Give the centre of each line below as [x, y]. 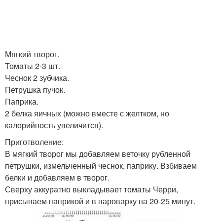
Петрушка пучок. [35, 90]
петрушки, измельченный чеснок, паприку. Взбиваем [101, 166]
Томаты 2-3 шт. [33, 66]
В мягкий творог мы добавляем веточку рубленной [98, 154]
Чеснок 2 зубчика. [37, 78]
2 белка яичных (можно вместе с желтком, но [87, 113]
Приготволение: [34, 142]
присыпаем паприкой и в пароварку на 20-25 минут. [100, 201]
